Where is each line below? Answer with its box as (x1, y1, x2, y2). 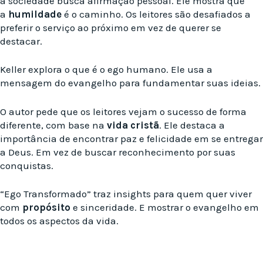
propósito (22, 201, 70, 214)
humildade (8, 8, 62, 20)
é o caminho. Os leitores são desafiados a (62, 8, 251, 20)
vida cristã (107, 119, 159, 131)
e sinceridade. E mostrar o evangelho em (70, 201, 259, 214)
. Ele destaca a (159, 119, 225, 131)
